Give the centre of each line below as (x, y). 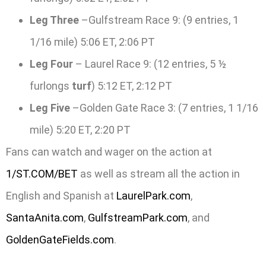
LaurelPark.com (153, 196)
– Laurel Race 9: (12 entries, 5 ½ (150, 64)
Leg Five (50, 108)
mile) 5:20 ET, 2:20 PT (80, 130)
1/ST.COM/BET (42, 174)
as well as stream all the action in (159, 174)
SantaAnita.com (45, 218)
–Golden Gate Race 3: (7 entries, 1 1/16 (164, 108)
